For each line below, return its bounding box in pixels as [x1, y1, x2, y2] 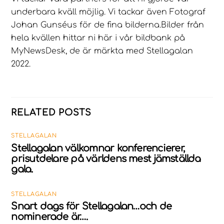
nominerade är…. [11, 211, 87, 222]
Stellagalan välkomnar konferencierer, [11, 142, 184, 153]
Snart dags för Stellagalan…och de [11, 201, 172, 212]
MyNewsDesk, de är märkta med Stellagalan [11, 46, 193, 56]
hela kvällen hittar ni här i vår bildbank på [11, 33, 185, 43]
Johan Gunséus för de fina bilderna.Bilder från [11, 20, 204, 30]
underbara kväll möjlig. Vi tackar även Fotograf [11, 7, 206, 17]
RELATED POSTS [11, 107, 91, 117]
